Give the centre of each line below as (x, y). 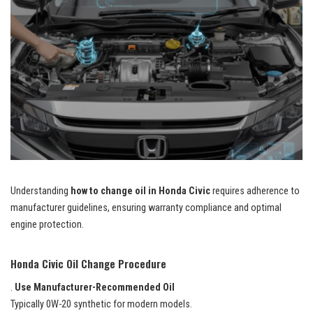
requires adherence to (255, 191)
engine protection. (47, 224)
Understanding (41, 191)
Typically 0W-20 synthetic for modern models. (101, 304)
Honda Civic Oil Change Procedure (88, 263)
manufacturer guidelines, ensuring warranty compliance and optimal (146, 208)
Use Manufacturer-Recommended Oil (95, 287)
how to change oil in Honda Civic (140, 191)
